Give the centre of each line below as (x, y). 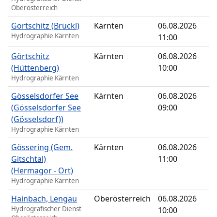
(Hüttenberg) (35, 68)
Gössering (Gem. (42, 147)
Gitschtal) (29, 159)
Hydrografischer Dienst (46, 209)
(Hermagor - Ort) (42, 171)
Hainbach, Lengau (44, 199)
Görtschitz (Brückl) (46, 26)
